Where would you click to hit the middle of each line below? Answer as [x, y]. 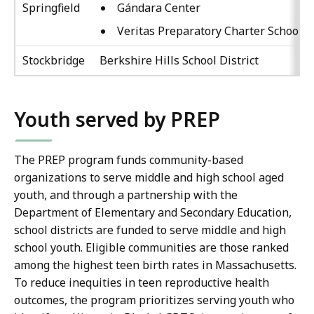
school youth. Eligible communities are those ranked [151, 248]
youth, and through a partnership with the [126, 195]
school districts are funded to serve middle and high [150, 230]
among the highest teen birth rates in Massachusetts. [155, 265]
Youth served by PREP [117, 120]
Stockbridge [54, 61]
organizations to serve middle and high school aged [149, 178]
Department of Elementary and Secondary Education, [153, 213]
